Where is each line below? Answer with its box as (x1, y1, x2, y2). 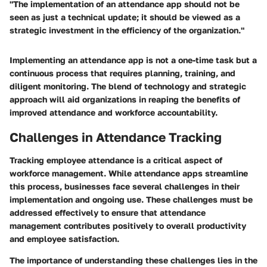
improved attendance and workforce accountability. (10, 107, 218, 118)
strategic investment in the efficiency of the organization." (10, 25, 244, 36)
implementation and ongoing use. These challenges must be (10, 194, 253, 204)
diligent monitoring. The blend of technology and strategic (10, 81, 246, 92)
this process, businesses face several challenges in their (10, 181, 240, 191)
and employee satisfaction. (10, 233, 119, 244)
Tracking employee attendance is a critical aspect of (10, 154, 222, 165)
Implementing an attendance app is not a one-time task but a (10, 55, 257, 66)
